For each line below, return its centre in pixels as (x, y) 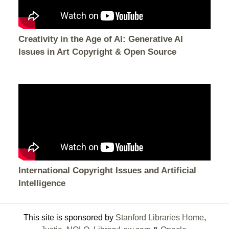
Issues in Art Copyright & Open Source (97, 52)
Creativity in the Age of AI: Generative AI (100, 39)
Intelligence (42, 183)
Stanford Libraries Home (159, 218)
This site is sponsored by (69, 218)
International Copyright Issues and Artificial (107, 170)
